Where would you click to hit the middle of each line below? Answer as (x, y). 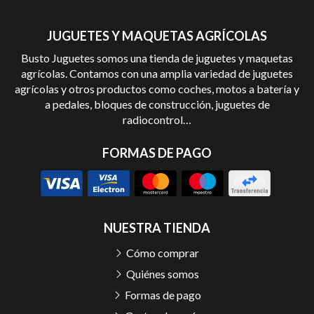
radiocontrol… (157, 119)
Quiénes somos (163, 274)
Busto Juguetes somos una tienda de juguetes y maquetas (157, 57)
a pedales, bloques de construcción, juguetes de (157, 104)
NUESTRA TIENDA (157, 228)
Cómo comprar (163, 253)
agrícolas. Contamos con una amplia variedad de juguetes (157, 73)
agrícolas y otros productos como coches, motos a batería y (157, 88)
